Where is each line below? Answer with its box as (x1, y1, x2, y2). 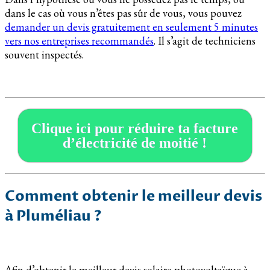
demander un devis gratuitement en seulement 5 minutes (5, 20, 258, 34)
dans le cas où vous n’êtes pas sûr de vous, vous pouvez (5, 6, 242, 20)
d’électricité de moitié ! (63, 135, 207, 151)
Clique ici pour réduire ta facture (31, 121, 239, 137)
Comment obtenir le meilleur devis (5, 186, 262, 207)
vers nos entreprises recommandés (5, 34, 154, 48)
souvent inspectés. (5, 48, 84, 62)
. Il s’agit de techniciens (154, 34, 256, 48)
